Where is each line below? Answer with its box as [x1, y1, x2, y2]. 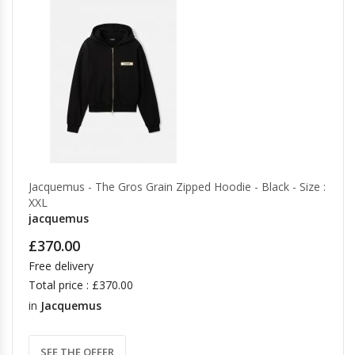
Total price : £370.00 [29, 277, 133, 292]
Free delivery [29, 258, 94, 273]
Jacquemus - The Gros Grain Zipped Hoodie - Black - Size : [29, 179, 326, 194]
